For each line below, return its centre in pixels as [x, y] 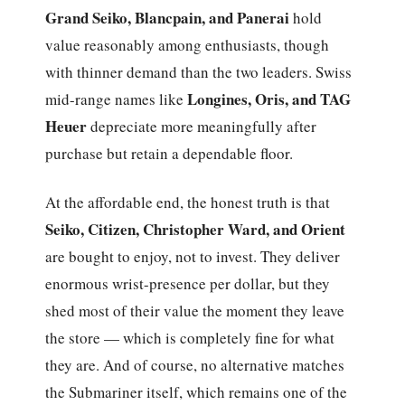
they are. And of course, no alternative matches [195, 365]
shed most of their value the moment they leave [195, 311]
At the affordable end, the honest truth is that [188, 202]
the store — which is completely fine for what [190, 338]
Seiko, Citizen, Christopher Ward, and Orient [196, 230]
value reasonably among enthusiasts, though [188, 44]
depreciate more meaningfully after [202, 126]
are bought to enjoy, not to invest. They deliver [193, 257]
